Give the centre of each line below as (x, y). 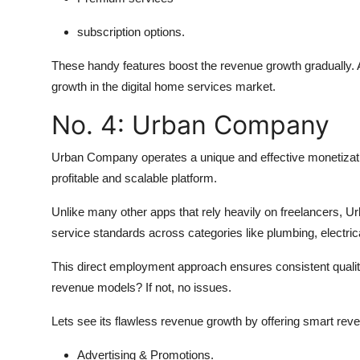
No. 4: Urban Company (190, 125)
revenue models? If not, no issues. (141, 288)
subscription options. (131, 32)
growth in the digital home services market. (164, 87)
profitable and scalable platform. (134, 178)
